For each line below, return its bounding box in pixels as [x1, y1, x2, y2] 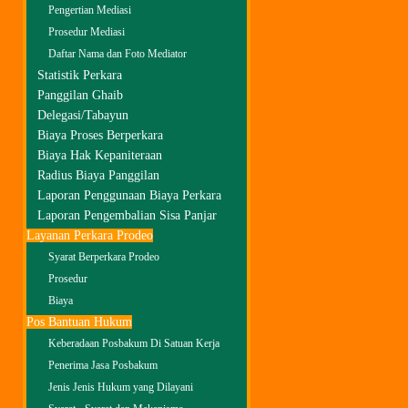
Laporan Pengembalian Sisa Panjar [37, 209, 217, 222]
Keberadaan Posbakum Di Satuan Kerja [48, 338, 219, 350]
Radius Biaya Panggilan [37, 168, 159, 182]
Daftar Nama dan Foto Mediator [48, 48, 187, 60]
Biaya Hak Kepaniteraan [37, 148, 162, 162]
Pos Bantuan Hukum [26, 315, 132, 329]
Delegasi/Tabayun [37, 108, 128, 122]
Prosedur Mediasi [48, 26, 125, 38]
